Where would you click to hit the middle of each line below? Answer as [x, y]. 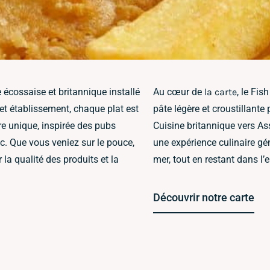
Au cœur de [178, 92]
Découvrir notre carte [203, 197]
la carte [220, 92]
